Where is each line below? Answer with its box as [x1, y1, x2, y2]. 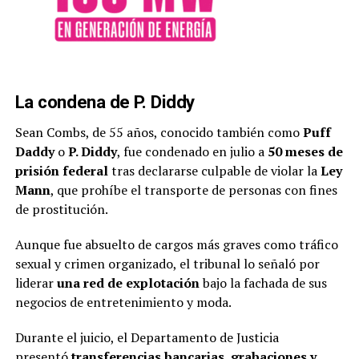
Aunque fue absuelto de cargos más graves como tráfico [14, 235, 338, 253]
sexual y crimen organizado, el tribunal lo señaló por [14, 254, 320, 272]
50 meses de [267, 142, 343, 160]
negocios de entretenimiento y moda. [14, 292, 232, 311]
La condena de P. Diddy [14, 91, 200, 112]
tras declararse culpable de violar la [107, 161, 321, 179]
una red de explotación [56, 273, 200, 292]
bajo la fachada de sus [199, 273, 327, 292]
